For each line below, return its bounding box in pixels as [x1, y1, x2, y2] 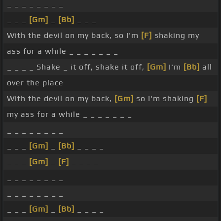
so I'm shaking [134, 94, 196, 104]
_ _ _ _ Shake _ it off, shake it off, [7, 62, 147, 72]
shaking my [152, 31, 199, 40]
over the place [7, 78, 64, 88]
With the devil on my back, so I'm [7, 31, 141, 40]
